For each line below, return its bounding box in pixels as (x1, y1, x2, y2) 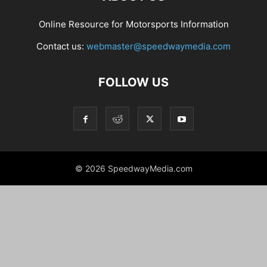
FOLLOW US (98, 75, 169, 89)
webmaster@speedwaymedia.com (86, 41, 231, 52)
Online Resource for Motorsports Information (38, 18, 229, 30)
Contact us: (36, 41, 86, 52)
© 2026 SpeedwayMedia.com (74, 163, 193, 173)
